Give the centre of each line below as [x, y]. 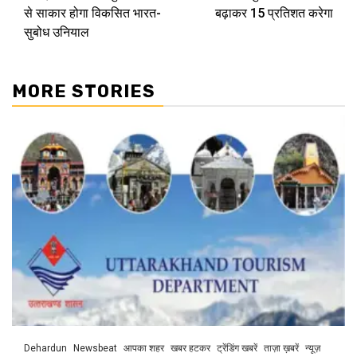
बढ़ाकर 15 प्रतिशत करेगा [274, 14]
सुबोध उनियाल [57, 33]
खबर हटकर [190, 349]
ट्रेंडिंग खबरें [237, 349]
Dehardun [45, 349]
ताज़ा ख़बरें [281, 349]
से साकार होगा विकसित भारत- [92, 14]
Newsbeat [95, 349]
